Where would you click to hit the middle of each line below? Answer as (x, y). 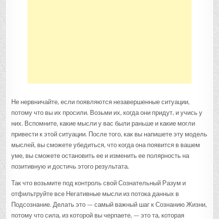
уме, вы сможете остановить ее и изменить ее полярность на (100, 155)
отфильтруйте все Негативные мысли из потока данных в (95, 194)
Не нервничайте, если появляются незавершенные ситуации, (101, 102)
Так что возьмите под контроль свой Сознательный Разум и (99, 183)
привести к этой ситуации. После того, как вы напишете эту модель (109, 134)
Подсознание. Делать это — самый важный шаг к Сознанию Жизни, (109, 204)
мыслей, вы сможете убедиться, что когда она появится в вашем (106, 145)
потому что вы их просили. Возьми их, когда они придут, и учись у (107, 112)
